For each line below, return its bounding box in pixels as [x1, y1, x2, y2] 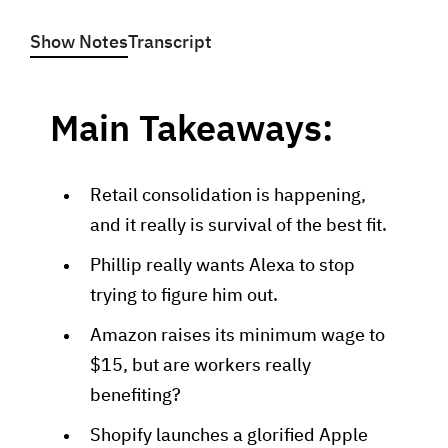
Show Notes [30, 34, 128, 52]
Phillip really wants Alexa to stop [90, 257, 355, 275]
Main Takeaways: [50, 113, 333, 149]
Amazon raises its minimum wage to [90, 327, 385, 345]
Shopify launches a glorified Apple [90, 427, 368, 445]
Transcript [128, 34, 212, 52]
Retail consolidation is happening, [90, 187, 366, 205]
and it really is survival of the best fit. [90, 217, 387, 235]
